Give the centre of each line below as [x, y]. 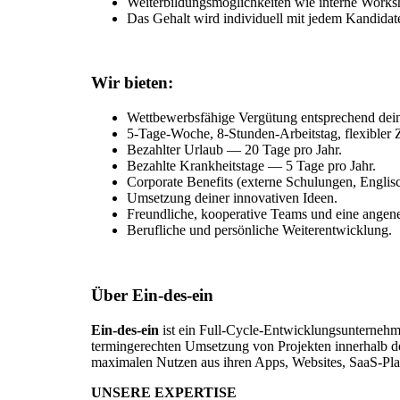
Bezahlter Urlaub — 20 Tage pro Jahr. [234, 150]
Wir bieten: [132, 83]
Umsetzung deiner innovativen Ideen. [232, 198]
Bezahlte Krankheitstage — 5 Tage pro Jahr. [251, 166]
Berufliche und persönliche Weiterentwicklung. [259, 230]
